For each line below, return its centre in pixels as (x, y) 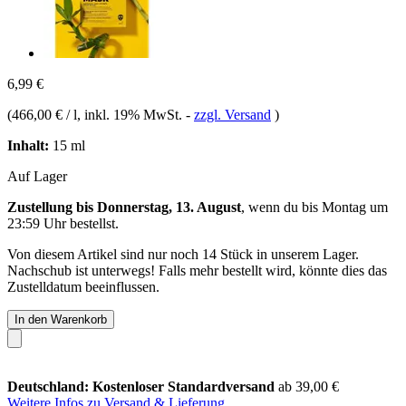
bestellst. (92, 223)
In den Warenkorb (61, 319)
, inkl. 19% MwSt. (131, 114)
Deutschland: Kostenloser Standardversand (143, 386)
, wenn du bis (281, 207)
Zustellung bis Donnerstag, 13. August (124, 207)
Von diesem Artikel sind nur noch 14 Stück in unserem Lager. (183, 254)
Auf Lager (37, 176)
